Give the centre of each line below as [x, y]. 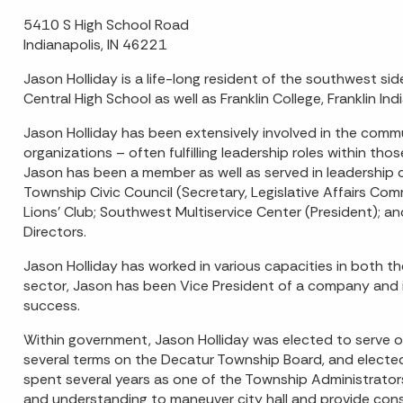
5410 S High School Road [106, 25]
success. [51, 305]
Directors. [54, 232]
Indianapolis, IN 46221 [95, 45]
